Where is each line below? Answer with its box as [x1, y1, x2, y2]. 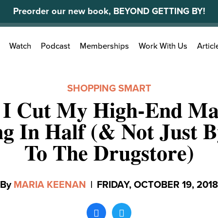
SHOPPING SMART [67, 83, 151, 94]
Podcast [41, 41, 70, 52]
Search [31, 36, 54, 46]
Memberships [80, 41, 129, 52]
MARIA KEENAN [14, 179, 86, 191]
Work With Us [139, 41, 187, 52]
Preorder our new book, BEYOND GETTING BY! [13, 6, 205, 17]
